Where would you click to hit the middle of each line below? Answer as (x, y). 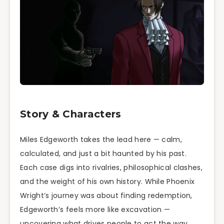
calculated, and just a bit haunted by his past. (103, 154)
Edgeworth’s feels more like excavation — (95, 210)
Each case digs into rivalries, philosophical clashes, (111, 168)
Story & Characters (71, 114)
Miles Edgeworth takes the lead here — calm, (101, 140)
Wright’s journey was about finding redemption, (106, 196)
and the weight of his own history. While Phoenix (107, 182)
